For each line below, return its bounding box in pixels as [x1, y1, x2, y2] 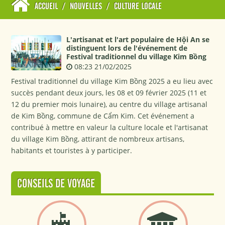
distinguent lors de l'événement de [66, 43, 188, 53]
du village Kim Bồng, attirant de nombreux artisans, [11, 134, 185, 144]
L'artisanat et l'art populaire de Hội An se [66, 35, 210, 44]
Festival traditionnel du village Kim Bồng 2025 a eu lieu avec [11, 76, 213, 86]
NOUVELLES [70, 3, 102, 11]
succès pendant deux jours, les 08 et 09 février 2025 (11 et [11, 88, 207, 97]
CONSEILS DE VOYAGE [17, 179, 95, 189]
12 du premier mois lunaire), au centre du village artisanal [11, 99, 208, 109]
